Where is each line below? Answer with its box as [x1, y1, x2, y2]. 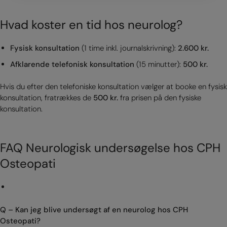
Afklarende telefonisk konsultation [10, 59, 134, 69]
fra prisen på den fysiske [118, 93, 201, 103]
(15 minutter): [134, 59, 183, 69]
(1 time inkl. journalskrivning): [79, 43, 178, 53]
